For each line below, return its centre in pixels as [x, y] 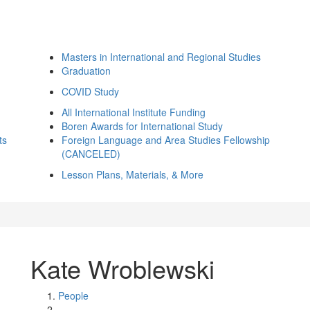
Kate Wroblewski [122, 268]
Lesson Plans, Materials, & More [133, 174]
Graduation [86, 71]
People [73, 295]
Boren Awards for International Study [142, 126]
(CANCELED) [91, 154]
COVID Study [90, 91]
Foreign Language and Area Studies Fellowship [166, 140]
